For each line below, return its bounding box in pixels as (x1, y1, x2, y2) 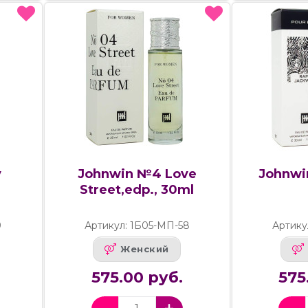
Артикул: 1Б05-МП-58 (84, 219, 190, 232)
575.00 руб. (91, 267, 183, 287)
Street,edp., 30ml (80, 181, 195, 197)
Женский (120, 243, 169, 255)
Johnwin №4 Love (77, 166, 197, 181)
